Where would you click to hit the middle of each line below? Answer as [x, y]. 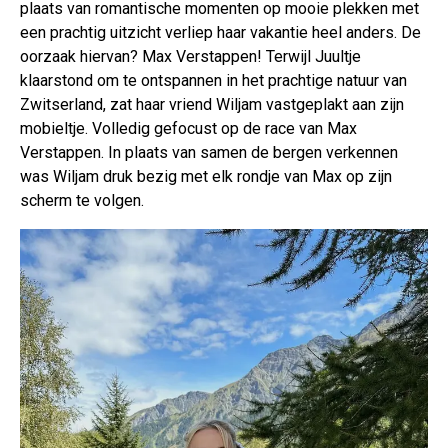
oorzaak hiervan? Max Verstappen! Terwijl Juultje [190, 57]
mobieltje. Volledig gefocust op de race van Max [188, 129]
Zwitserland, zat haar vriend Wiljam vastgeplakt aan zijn [212, 105]
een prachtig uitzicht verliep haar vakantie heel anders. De [220, 33]
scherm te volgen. [82, 201]
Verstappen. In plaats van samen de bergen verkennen [209, 153]
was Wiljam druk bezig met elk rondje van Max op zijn [206, 177]
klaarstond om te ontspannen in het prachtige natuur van [213, 81]
